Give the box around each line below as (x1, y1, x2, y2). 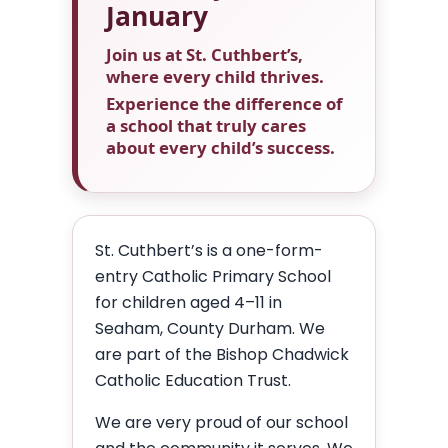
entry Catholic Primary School (95, 265, 331, 288)
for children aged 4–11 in (95, 291, 282, 314)
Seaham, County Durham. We (95, 317, 325, 340)
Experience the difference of (106, 92, 343, 115)
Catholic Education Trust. (95, 369, 291, 392)
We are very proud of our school (95, 411, 348, 434)
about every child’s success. (106, 136, 335, 159)
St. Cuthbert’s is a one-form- (95, 239, 323, 262)
